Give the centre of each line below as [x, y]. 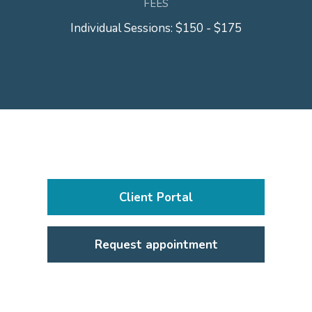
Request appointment [156, 244]
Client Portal [156, 197]
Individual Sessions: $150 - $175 [156, 28]
